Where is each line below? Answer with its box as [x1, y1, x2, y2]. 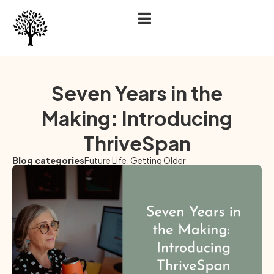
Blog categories [12, 155, 84, 166]
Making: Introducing [42, 106, 232, 130]
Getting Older [130, 155, 186, 166]
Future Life [84, 155, 127, 166]
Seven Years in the [51, 81, 223, 105]
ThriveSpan [83, 131, 191, 155]
